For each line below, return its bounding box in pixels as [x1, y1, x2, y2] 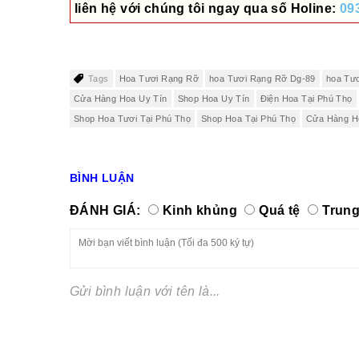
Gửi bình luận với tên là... [70, 284, 220, 299]
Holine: [290, 2, 340, 16]
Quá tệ [259, 203, 301, 217]
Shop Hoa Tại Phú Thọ [201, 114, 296, 124]
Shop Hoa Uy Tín [177, 94, 250, 104]
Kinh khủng [163, 203, 238, 217]
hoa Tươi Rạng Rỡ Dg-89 [209, 74, 316, 84]
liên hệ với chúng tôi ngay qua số [75, 2, 291, 16]
